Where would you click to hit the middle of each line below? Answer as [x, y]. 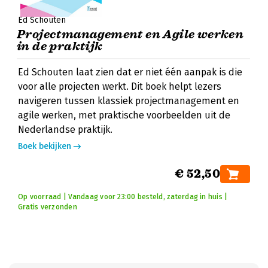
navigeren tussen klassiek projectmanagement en [129, 101]
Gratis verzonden [48, 207]
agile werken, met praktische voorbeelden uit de [124, 115]
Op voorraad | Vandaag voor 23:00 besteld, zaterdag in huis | [123, 197]
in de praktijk [60, 46]
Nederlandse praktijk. [65, 130]
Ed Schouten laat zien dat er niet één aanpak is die [130, 72]
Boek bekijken [45, 146]
